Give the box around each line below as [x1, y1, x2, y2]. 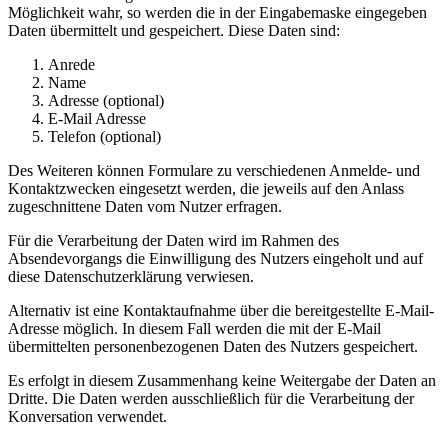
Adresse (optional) [48, 91, 164, 109]
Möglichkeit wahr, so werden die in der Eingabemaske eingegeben [8, 3, 427, 21]
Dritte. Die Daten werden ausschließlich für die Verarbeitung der [8, 389, 414, 407]
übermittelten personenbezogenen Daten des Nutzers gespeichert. [8, 337, 418, 355]
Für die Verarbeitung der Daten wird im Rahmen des [8, 231, 339, 249]
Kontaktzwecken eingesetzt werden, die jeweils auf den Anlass [8, 179, 404, 197]
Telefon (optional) [48, 127, 161, 145]
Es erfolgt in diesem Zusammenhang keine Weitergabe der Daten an [8, 371, 436, 389]
